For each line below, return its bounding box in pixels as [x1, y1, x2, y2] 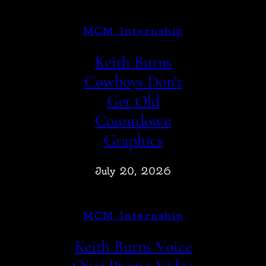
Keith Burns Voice [74, 236, 192, 257]
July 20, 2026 [95, 165, 171, 178]
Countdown [94, 110, 172, 131]
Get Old [106, 90, 160, 111]
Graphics [103, 129, 163, 150]
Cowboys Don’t [84, 71, 182, 91]
